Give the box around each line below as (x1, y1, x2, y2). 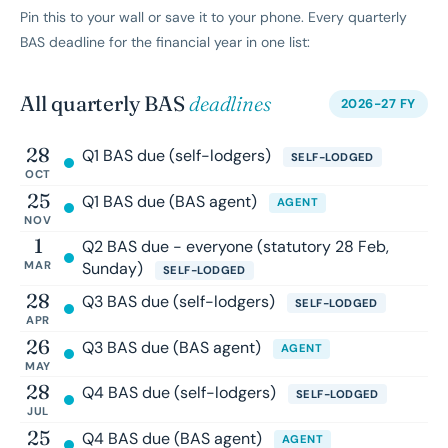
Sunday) (82, 258, 147, 280)
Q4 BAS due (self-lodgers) (82, 382, 280, 404)
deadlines (189, 91, 271, 117)
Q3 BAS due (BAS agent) (82, 336, 265, 358)
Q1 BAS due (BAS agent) (82, 190, 261, 212)
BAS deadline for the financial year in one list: (20, 33, 310, 52)
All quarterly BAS (20, 91, 190, 117)
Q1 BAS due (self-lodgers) (82, 145, 275, 167)
